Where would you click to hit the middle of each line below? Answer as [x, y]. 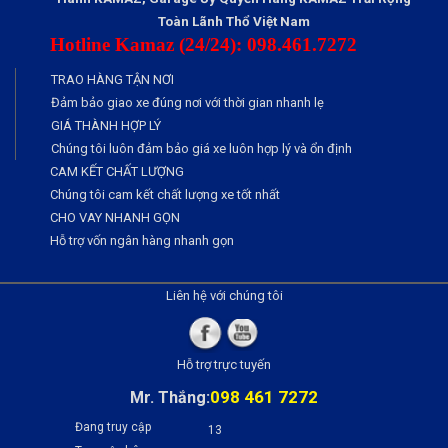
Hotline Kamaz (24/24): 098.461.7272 [203, 44]
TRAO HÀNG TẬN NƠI [112, 79]
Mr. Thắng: [170, 397]
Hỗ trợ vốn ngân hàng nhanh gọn [142, 240]
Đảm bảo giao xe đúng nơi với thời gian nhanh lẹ [187, 102]
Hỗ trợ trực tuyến [224, 364]
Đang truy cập [113, 426]
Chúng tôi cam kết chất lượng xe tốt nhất [165, 194]
